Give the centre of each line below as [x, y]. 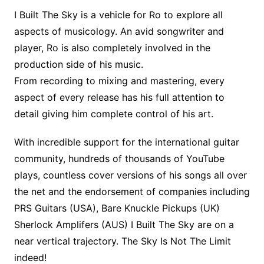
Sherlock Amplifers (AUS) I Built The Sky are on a [124, 224]
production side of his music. [78, 64]
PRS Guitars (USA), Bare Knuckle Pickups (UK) [117, 208]
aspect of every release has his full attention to [119, 97]
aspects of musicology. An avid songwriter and [119, 31]
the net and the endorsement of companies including [132, 191]
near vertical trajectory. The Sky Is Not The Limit [122, 241]
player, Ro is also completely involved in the [112, 47]
